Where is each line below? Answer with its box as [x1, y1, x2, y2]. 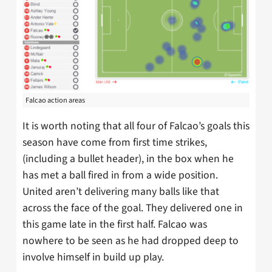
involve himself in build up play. [22, 250, 164, 265]
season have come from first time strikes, [22, 135, 207, 151]
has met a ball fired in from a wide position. [22, 168, 218, 183]
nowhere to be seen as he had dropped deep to [22, 233, 239, 249]
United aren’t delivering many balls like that [22, 184, 219, 200]
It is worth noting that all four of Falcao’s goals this [22, 118, 250, 134]
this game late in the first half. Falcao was [22, 217, 207, 233]
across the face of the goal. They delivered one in [22, 200, 243, 216]
